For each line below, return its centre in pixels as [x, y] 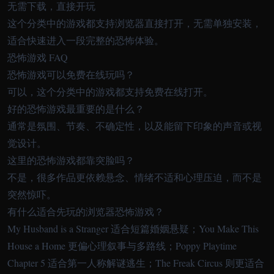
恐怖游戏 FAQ [38, 57]
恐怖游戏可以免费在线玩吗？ [71, 75]
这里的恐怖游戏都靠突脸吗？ [71, 160]
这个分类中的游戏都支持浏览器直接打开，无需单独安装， [135, 23]
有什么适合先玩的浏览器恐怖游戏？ [86, 212]
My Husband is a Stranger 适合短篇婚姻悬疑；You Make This [133, 229]
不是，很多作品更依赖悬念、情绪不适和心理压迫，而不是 [135, 177]
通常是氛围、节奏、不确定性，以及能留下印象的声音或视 [135, 126]
